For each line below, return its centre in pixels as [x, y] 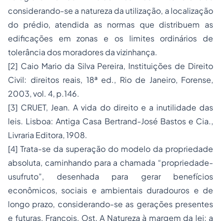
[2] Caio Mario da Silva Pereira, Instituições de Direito [110, 66]
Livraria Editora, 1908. [48, 135]
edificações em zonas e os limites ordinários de [110, 38]
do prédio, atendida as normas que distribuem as [110, 24]
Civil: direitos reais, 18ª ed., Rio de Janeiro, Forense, [110, 80]
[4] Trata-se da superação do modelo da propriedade [110, 149]
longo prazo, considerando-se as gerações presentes [110, 204]
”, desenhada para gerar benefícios [126, 176]
